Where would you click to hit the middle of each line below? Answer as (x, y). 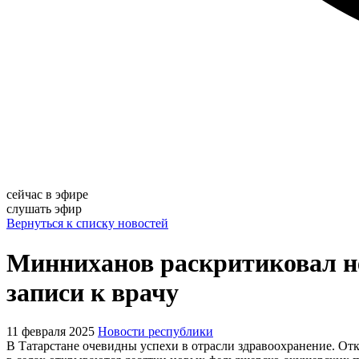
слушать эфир (44, 209)
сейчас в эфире (47, 195)
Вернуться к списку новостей (87, 224)
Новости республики (155, 332)
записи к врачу (93, 292)
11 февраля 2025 (50, 332)
